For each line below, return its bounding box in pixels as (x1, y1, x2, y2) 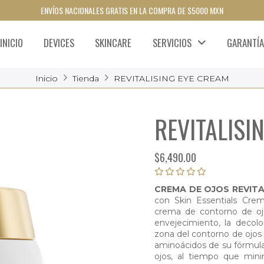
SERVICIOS (152, 35, 192, 50)
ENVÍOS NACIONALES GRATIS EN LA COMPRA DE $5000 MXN (40, 4, 223, 16)
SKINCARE (95, 35, 132, 50)
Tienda (72, 72, 99, 84)
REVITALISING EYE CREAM (113, 72, 229, 84)
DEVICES (44, 35, 75, 50)
